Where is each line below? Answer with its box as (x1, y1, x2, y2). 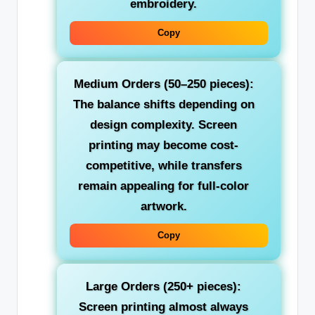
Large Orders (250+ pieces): (86, 280, 241, 294)
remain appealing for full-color (78, 179, 249, 193)
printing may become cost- (89, 139, 238, 153)
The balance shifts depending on (72, 98, 255, 112)
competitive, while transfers (85, 159, 242, 173)
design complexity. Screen (90, 118, 237, 132)
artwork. (140, 200, 187, 214)
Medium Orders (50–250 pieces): (73, 77, 254, 91)
